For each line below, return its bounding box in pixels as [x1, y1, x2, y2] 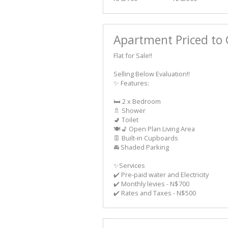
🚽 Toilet [113, 115, 138, 125]
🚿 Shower [113, 106, 146, 116]
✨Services [113, 161, 145, 170]
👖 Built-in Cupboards [113, 133, 178, 143]
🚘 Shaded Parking [113, 142, 169, 152]
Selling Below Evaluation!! [113, 69, 190, 79]
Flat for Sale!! [113, 51, 152, 61]
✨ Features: [113, 78, 149, 88]
